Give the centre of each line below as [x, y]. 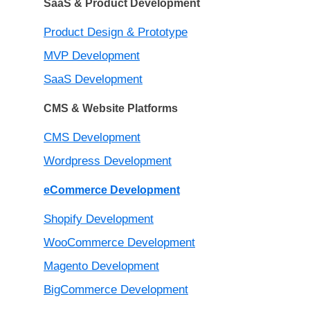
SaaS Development [93, 80]
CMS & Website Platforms [111, 109]
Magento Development [101, 266]
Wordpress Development [108, 161]
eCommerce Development [112, 190]
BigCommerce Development [116, 290]
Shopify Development [99, 219]
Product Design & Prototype [116, 33]
